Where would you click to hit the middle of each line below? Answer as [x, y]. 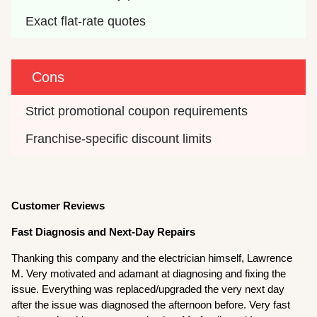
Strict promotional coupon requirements [137, 111]
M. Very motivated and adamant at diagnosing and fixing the [149, 273]
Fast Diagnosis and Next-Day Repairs [104, 231]
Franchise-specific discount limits [119, 138]
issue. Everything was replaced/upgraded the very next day [148, 289]
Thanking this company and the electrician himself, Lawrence [152, 258]
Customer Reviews [58, 205]
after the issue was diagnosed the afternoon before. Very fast [151, 304]
